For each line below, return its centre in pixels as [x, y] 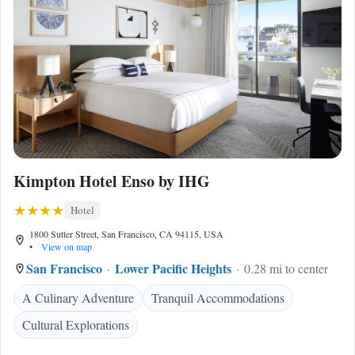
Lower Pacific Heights [173, 268]
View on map [65, 246]
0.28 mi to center [286, 268]
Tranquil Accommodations [218, 298]
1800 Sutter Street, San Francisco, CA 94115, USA [126, 234]
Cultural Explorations [76, 324]
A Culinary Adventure [78, 298]
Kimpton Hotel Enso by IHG [112, 181]
